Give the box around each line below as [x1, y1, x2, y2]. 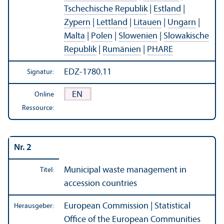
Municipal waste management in [64, 165, 186, 175]
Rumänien [102, 44, 141, 54]
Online [34, 90, 54, 98]
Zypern [64, 17, 90, 27]
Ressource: [22, 104, 54, 112]
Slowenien [118, 31, 157, 41]
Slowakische [163, 31, 209, 41]
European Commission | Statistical [64, 201, 190, 211]
